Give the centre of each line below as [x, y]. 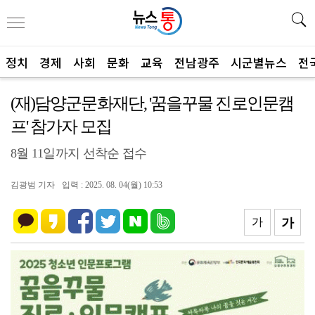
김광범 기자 [33, 185]
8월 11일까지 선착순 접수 [79, 153]
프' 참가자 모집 [61, 127]
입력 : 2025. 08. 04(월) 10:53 [112, 185]
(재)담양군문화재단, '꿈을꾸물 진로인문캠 [152, 103]
